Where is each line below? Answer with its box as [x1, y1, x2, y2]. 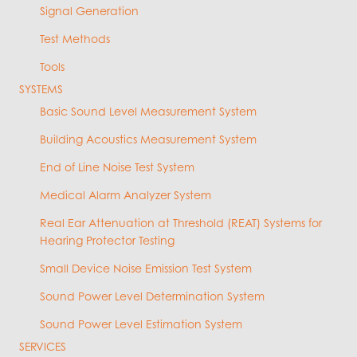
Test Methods [40, 32, 110, 46]
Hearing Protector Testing [40, 233, 175, 248]
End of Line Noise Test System [40, 160, 194, 175]
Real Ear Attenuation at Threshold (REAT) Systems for [40, 216, 322, 230]
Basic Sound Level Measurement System [40, 104, 257, 119]
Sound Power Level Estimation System [40, 317, 242, 331]
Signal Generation [40, 4, 139, 18]
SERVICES [19, 339, 66, 354]
